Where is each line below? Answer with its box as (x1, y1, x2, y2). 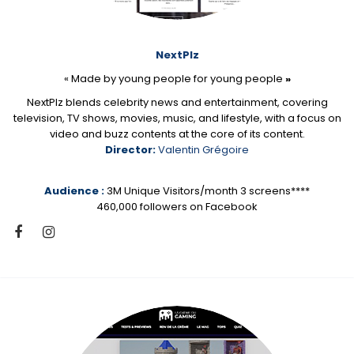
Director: (105, 142, 156, 158)
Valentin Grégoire (158, 142, 249, 158)
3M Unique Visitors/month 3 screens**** (104, 183, 310, 199)
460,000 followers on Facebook (96, 199, 258, 215)
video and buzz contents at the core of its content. (49, 126, 305, 142)
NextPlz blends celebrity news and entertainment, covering (26, 95, 328, 111)
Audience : (44, 183, 104, 199)
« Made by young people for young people (63, 71, 283, 87)
